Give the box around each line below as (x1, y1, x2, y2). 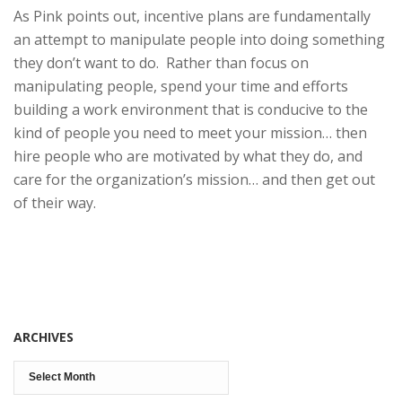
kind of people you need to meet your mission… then (13, 122, 367, 143)
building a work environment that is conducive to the (13, 99, 368, 119)
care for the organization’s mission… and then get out (13, 169, 375, 189)
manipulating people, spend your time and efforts (13, 75, 348, 96)
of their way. (13, 192, 96, 213)
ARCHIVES (13, 328, 74, 345)
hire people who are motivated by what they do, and (13, 145, 363, 166)
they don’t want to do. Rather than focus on (13, 52, 309, 73)
